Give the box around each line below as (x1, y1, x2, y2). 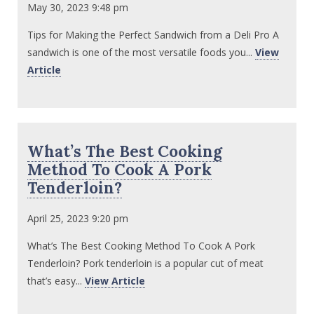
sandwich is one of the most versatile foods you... (27, 45, 256, 59)
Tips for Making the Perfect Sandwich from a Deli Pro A (27, 27, 280, 41)
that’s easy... (27, 274, 86, 288)
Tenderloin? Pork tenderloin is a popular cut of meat (27, 257, 264, 271)
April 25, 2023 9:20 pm (27, 212, 129, 226)
